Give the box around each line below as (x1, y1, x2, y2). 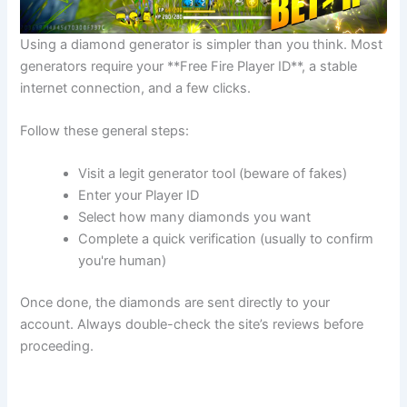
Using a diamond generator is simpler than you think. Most (20, 35, 383, 53)
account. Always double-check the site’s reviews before (20, 316, 364, 333)
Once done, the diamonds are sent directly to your (20, 294, 331, 312)
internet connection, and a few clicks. (20, 79, 252, 96)
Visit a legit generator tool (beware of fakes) (78, 165, 348, 183)
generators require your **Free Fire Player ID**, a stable (20, 57, 358, 74)
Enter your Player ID (78, 187, 200, 204)
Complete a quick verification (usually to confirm (78, 231, 374, 248)
